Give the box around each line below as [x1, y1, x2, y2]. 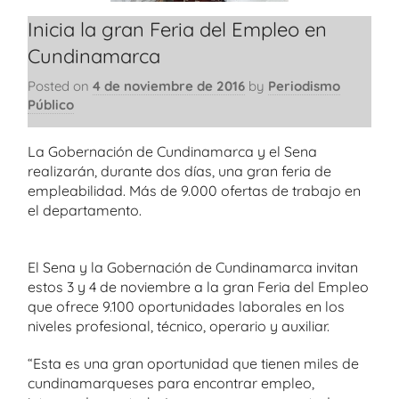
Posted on [28, 77, 93, 94]
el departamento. [28, 201, 142, 219]
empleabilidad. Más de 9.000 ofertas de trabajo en [28, 182, 361, 199]
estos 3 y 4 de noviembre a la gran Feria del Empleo [28, 278, 369, 296]
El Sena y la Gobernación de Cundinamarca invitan [28, 258, 358, 276]
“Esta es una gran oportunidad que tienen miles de [28, 354, 359, 372]
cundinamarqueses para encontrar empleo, [28, 374, 314, 392]
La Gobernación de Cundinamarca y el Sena [28, 142, 317, 160]
